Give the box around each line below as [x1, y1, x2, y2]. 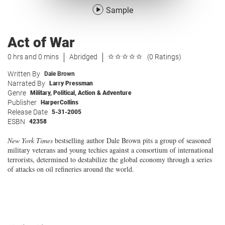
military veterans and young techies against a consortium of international [8, 145, 213, 155]
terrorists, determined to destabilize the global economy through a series [8, 155, 212, 164]
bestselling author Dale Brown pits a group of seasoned [53, 136, 211, 145]
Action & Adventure [78, 89, 132, 96]
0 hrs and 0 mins [8, 53, 59, 61]
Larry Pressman [49, 80, 93, 87]
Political [53, 89, 75, 96]
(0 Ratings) [147, 53, 181, 61]
